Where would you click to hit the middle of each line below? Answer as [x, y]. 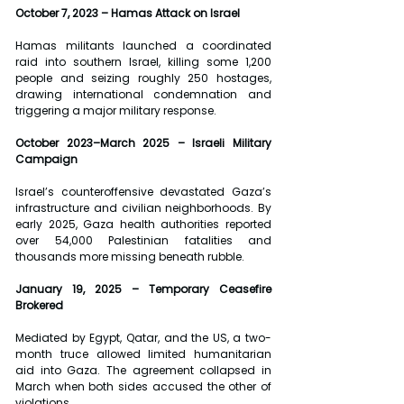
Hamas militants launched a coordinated [143, 46]
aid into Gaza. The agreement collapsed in [143, 371]
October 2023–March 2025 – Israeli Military [143, 143]
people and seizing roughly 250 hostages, [143, 78]
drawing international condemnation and [143, 95]
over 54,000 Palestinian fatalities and [143, 241]
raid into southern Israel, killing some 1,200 [143, 62]
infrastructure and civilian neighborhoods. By [143, 208]
